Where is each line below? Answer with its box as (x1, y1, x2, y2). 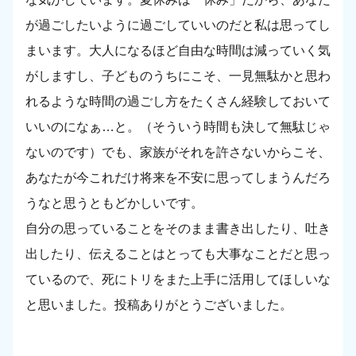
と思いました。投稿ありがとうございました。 (25, 298, 292, 312)
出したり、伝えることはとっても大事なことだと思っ (25, 247, 331, 261)
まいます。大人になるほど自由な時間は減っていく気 (25, 44, 331, 58)
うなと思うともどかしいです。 (25, 196, 203, 211)
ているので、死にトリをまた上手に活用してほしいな (25, 273, 331, 287)
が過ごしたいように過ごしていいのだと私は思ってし (25, 18, 331, 33)
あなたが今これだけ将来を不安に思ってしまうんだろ (25, 171, 331, 185)
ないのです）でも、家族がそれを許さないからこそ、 (25, 145, 331, 160)
